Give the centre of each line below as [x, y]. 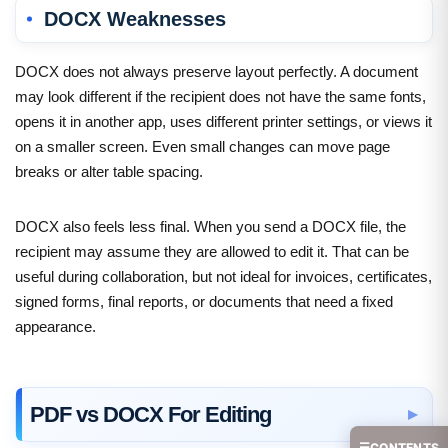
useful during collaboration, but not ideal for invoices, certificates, [223, 276]
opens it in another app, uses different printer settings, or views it [223, 121]
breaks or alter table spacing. [109, 171]
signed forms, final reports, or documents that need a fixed [204, 301]
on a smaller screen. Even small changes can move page [202, 146]
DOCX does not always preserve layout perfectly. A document [216, 71]
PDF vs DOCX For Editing [150, 414]
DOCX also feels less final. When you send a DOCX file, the [210, 226]
